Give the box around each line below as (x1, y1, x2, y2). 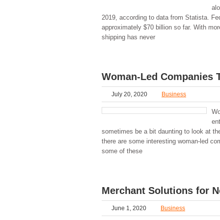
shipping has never (102, 33, 155, 41)
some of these (102, 147, 142, 155)
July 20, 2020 (111, 90, 147, 98)
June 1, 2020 (111, 204, 146, 212)
